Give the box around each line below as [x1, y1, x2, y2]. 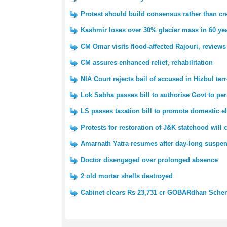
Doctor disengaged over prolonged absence [81, 156, 218, 164]
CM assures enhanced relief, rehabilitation [81, 59, 213, 66]
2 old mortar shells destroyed [81, 172, 173, 180]
